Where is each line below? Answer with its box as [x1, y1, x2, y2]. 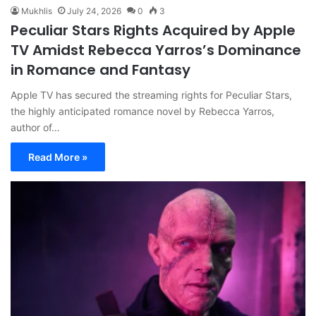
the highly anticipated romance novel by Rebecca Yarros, [11, 104, 274, 117]
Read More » [28, 150, 87, 163]
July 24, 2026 [67, 5, 121, 16]
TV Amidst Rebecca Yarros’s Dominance [11, 39, 301, 60]
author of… [11, 121, 60, 133]
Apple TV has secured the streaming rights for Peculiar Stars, [11, 88, 292, 101]
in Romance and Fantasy [11, 59, 190, 80]
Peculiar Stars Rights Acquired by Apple [11, 20, 296, 40]
